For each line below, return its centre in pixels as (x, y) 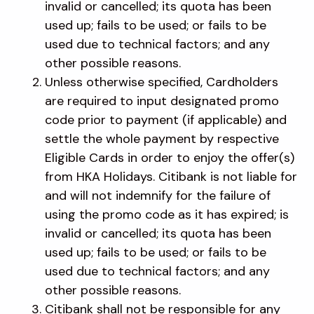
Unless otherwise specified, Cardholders (162, 82)
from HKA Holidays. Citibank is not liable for (171, 176)
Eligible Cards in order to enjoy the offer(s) (170, 157)
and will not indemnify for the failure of (158, 195)
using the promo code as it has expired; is (167, 214)
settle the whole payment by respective (162, 138)
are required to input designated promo (162, 101)
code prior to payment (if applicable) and (166, 120)
